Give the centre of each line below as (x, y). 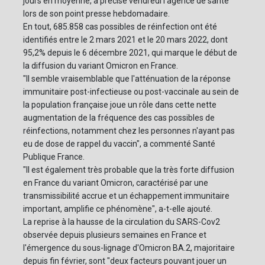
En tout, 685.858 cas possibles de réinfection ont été (120, 27)
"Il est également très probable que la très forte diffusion (129, 170)
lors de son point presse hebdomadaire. (96, 14)
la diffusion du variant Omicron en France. (101, 66)
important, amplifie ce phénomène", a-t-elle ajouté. (118, 209)
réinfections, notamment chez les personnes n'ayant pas (129, 131)
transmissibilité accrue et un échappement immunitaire (126, 196)
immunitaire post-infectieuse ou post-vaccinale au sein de (131, 92)
